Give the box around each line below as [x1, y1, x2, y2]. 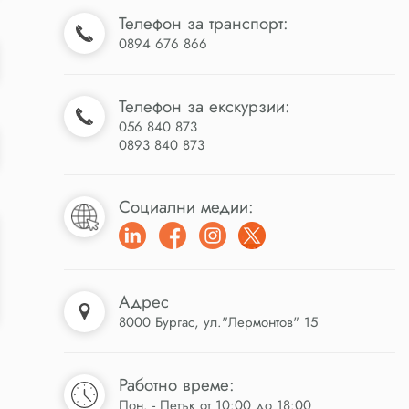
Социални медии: [118, 194, 254, 219]
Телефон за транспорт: [118, 10, 288, 36]
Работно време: [118, 372, 235, 397]
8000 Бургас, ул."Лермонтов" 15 [118, 311, 318, 332]
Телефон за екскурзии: [118, 93, 290, 119]
